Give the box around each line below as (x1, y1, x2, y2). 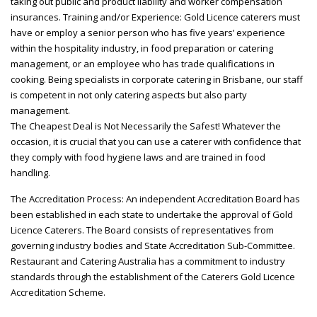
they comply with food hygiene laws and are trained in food (11, 151, 265, 163)
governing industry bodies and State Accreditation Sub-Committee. (11, 239, 295, 252)
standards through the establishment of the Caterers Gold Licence (11, 270, 295, 283)
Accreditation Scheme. (11, 286, 105, 299)
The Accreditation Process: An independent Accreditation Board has (11, 192, 300, 205)
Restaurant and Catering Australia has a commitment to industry (11, 255, 285, 267)
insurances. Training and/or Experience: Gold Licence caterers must (11, 11, 300, 23)
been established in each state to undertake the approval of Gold (11, 208, 293, 221)
